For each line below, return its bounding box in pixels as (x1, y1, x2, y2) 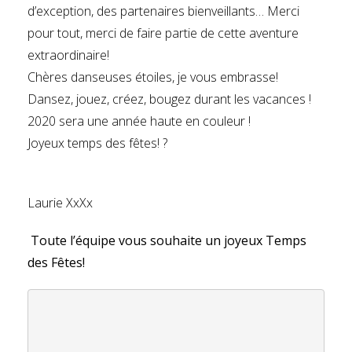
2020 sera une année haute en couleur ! (27, 112, 251, 130)
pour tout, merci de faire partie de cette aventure (27, 24, 299, 42)
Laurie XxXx (27, 194, 93, 211)
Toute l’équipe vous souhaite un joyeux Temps (27, 232, 306, 249)
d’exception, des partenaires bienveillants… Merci (27, 2, 299, 20)
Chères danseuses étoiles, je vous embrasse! (27, 68, 278, 86)
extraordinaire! (27, 46, 109, 64)
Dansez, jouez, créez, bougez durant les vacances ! (27, 90, 311, 108)
